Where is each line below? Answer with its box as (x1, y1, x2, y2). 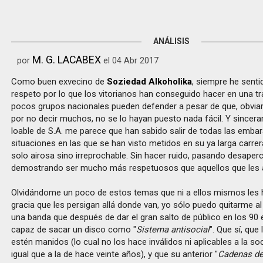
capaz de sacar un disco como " (11, 224, 137, 235)
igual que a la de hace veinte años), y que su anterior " (11, 249, 218, 259)
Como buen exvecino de (11, 76, 107, 87)
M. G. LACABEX (32, 53, 102, 66)
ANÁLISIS (153, 36, 190, 46)
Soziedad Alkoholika (107, 76, 193, 87)
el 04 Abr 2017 (101, 56, 159, 65)
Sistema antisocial (136, 224, 210, 235)
